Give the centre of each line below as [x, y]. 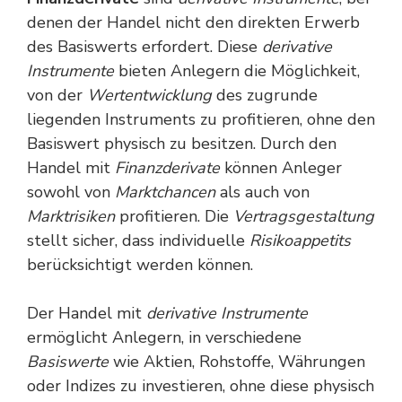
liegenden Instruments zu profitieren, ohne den [201, 119]
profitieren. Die [174, 216]
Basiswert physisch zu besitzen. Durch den [182, 144]
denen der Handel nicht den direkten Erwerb [193, 22]
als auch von [262, 192]
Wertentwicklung [149, 95]
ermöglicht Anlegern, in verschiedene [164, 337]
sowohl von [71, 192]
